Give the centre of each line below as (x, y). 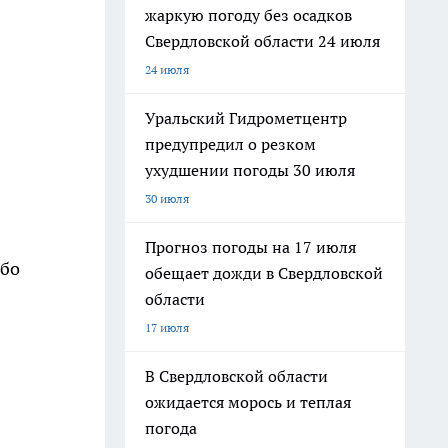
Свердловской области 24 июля (262, 41)
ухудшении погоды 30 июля (250, 170)
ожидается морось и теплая (248, 402)
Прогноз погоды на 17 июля (250, 247)
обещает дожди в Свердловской (264, 273)
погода (171, 428)
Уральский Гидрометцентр (246, 118)
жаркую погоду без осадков (248, 15)
